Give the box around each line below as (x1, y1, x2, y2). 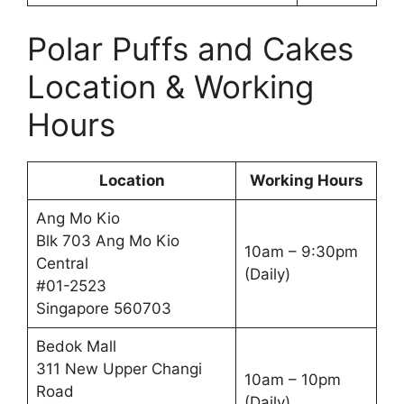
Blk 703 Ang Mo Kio (35, 231, 179, 250)
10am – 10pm (243, 370, 341, 389)
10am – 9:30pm (243, 242, 358, 261)
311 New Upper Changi (35, 359, 202, 378)
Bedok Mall (35, 336, 116, 355)
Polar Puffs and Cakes (27, 29, 353, 68)
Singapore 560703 (35, 298, 171, 317)
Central (35, 253, 88, 272)
